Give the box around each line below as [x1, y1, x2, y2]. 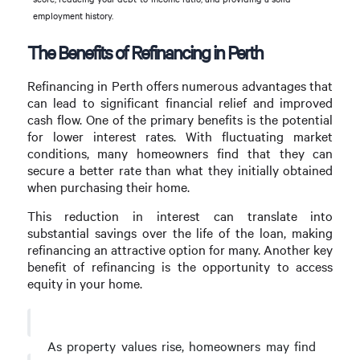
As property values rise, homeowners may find [47, 337, 316, 354]
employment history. [32, 10, 113, 22]
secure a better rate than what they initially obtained [27, 161, 333, 178]
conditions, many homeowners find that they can [27, 144, 333, 162]
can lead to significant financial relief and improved [27, 93, 333, 111]
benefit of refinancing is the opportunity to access [27, 257, 333, 275]
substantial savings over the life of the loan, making [27, 223, 333, 241]
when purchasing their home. [27, 178, 190, 195]
